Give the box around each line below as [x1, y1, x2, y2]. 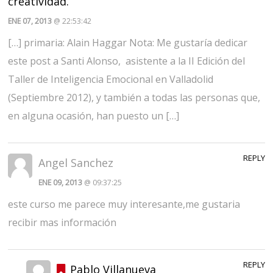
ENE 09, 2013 [38, 177, 85, 188]
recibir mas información [8, 215, 117, 229]
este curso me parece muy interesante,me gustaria [8, 197, 241, 211]
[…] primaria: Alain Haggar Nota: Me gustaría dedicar [8, 35, 248, 49]
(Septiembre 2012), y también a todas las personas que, [8, 90, 261, 104]
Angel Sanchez [38, 155, 114, 170]
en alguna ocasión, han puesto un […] [8, 108, 180, 122]
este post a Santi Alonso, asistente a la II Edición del [8, 54, 246, 68]
